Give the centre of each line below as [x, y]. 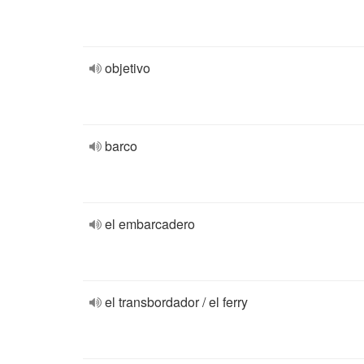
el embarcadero [150, 224]
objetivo [128, 68]
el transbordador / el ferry [176, 302]
